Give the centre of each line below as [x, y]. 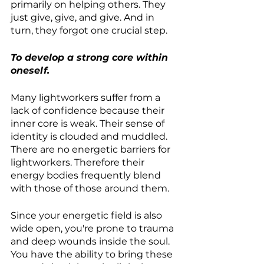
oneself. [30, 71]
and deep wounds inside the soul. [91, 242]
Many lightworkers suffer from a [87, 98]
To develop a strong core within [91, 58]
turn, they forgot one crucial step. [89, 31]
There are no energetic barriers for [92, 150]
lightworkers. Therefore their [79, 163]
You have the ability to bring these [93, 255]
